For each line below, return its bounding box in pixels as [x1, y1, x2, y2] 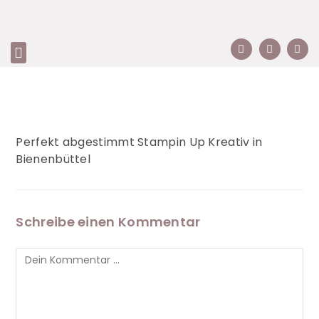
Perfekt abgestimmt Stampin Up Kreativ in [16, 134, 263, 150]
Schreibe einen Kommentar [16, 213, 201, 231]
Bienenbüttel [16, 151, 91, 167]
